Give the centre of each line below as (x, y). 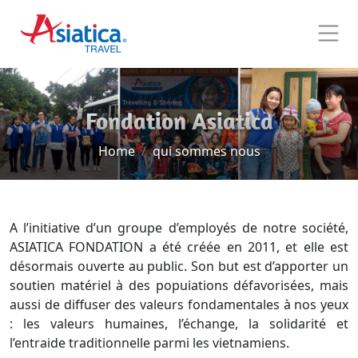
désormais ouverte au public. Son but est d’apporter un (179, 266)
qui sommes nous (206, 151)
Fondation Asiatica (179, 121)
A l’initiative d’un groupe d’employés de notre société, (179, 228)
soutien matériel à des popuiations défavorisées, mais (179, 285)
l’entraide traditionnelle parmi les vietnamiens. (149, 343)
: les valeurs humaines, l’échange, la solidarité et (179, 324)
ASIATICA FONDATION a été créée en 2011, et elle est (179, 247)
